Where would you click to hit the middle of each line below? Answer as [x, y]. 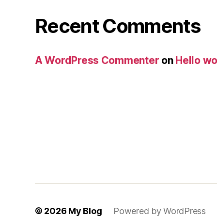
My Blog [85, 211]
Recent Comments [118, 26]
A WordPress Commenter [97, 60]
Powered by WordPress [160, 211]
